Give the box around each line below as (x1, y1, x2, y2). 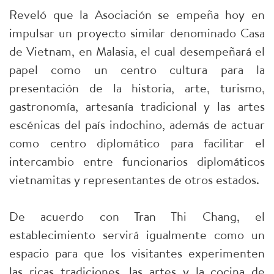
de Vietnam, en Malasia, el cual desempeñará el (9, 42, 265, 59)
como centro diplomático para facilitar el (9, 134, 265, 151)
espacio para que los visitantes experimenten (9, 244, 265, 261)
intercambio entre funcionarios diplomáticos (9, 152, 265, 169)
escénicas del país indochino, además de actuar (9, 116, 265, 133)
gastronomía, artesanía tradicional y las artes (9, 97, 265, 114)
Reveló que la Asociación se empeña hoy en (9, 6, 265, 23)
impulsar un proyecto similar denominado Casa (9, 24, 265, 41)
